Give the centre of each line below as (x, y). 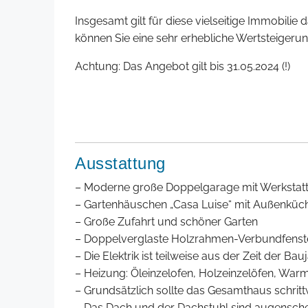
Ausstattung (120, 164)
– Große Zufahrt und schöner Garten (166, 222)
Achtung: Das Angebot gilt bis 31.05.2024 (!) (183, 67)
